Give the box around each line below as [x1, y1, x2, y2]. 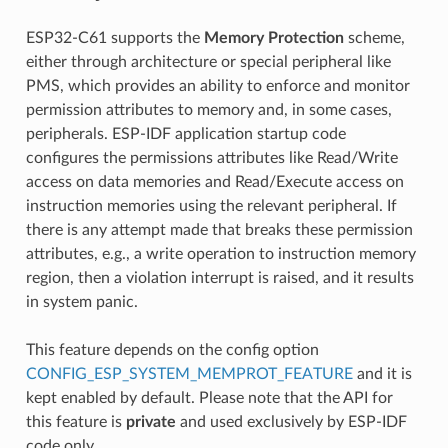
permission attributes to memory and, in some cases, [25, 101, 392, 118]
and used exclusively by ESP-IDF [175, 413, 407, 430]
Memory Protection [203, 29, 344, 46]
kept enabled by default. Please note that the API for [25, 389, 393, 406]
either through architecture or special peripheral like [25, 53, 391, 70]
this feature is [25, 413, 126, 430]
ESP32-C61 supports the [25, 29, 204, 46]
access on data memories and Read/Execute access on [25, 173, 404, 190]
